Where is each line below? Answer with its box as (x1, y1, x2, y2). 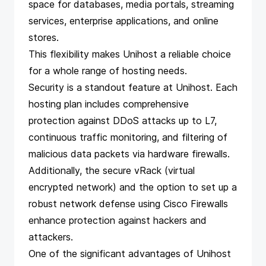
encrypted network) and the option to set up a (28, 180, 237, 193)
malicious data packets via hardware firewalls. (28, 147, 233, 160)
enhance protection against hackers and (28, 214, 207, 226)
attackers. (28, 230, 73, 243)
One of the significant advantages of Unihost (28, 247, 231, 259)
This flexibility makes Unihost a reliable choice (28, 47, 231, 60)
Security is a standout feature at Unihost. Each (28, 81, 237, 93)
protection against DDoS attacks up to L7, (28, 114, 217, 126)
